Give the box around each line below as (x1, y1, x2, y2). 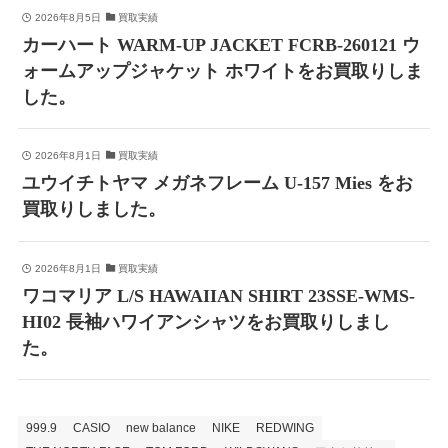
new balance (125, 421, 196, 435)
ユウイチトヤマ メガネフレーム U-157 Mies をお (22, 173, 414, 194)
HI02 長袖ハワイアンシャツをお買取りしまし (22, 312, 391, 333)
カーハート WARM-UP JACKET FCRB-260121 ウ (22, 34, 421, 55)
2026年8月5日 (34, 11, 101, 23)
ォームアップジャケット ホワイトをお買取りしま (22, 60, 424, 81)
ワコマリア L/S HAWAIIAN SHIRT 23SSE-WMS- (22, 286, 416, 307)
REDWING (255, 421, 314, 435)
